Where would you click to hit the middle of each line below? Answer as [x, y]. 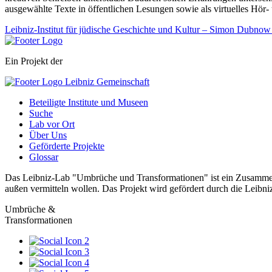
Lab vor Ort [52, 124]
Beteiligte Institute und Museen [89, 102]
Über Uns [48, 135]
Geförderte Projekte [67, 146]
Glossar [44, 157]
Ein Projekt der [34, 61]
